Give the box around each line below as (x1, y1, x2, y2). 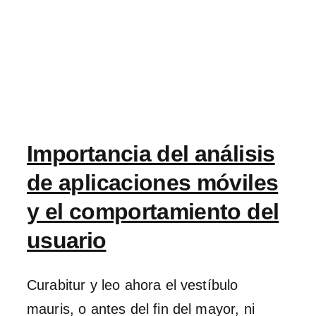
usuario (27, 228, 107, 253)
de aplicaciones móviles (27, 170, 279, 195)
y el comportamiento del (27, 199, 279, 224)
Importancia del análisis (27, 141, 275, 166)
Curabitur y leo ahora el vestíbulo (27, 277, 238, 293)
